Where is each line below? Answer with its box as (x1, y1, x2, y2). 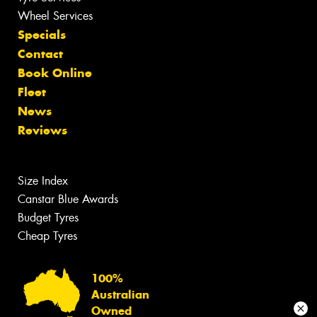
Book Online (18, 65, 92, 81)
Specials (18, 27, 66, 43)
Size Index (18, 173, 68, 189)
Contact (18, 46, 63, 62)
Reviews (18, 122, 67, 139)
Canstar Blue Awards (18, 192, 118, 207)
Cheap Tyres (18, 229, 77, 244)
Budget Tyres (18, 210, 79, 226)
